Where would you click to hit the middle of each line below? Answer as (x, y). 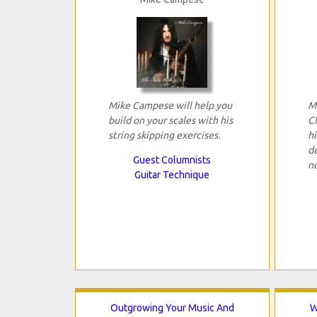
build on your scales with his (170, 121)
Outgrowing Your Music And (172, 308)
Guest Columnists (172, 160)
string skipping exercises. (164, 136)
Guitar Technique (172, 175)
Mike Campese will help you (170, 106)
